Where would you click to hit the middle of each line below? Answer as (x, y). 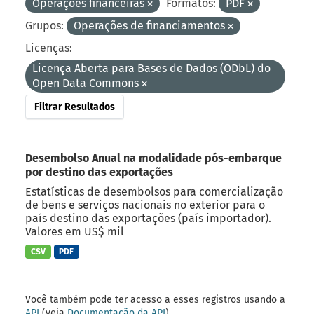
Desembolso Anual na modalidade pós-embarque (153, 158)
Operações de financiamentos (151, 25)
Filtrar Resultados (75, 107)
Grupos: (45, 25)
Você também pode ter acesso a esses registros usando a (155, 300)
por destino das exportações (99, 172)
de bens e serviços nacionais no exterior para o (145, 205)
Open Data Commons (87, 83)
